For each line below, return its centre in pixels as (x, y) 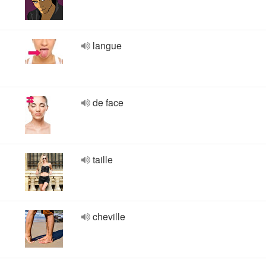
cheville (109, 216)
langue (107, 45)
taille (103, 159)
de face (108, 102)
